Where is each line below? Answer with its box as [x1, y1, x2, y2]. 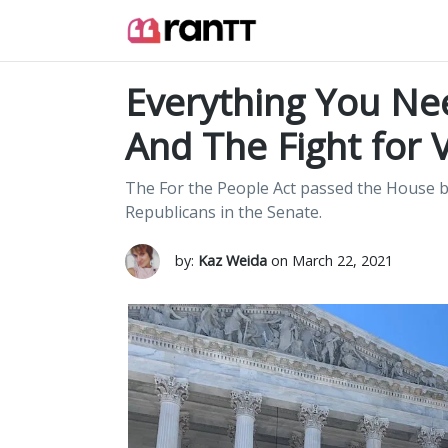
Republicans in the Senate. [124, 201, 322, 223]
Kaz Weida [197, 251, 267, 270]
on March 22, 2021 [266, 251, 393, 270]
